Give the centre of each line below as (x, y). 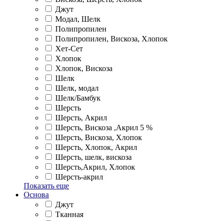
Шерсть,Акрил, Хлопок (95, 167)
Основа (36, 194)
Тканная (69, 214)
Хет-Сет (69, 48)
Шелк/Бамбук (78, 98)
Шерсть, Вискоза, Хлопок (99, 137)
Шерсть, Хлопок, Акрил (96, 147)
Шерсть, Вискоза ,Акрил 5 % (104, 127)
